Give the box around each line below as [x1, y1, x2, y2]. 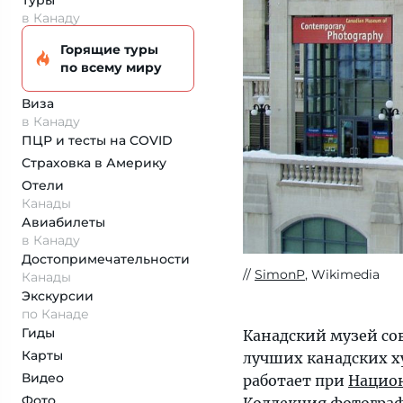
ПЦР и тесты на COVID [22, 132, 173, 148]
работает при [243, 372, 348, 390]
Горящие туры [60, 41, 158, 58]
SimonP [255, 266, 305, 283]
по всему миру [60, 59, 162, 76]
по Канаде [22, 306, 89, 322]
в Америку [94, 155, 166, 171]
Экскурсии [22, 288, 94, 304]
